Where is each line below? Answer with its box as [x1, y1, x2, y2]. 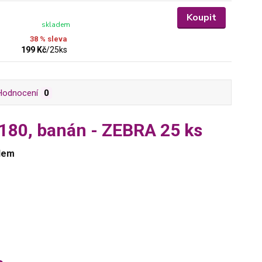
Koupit [186, 11, 216, 24]
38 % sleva [30, 35, 68, 43]
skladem [42, 20, 71, 29]
